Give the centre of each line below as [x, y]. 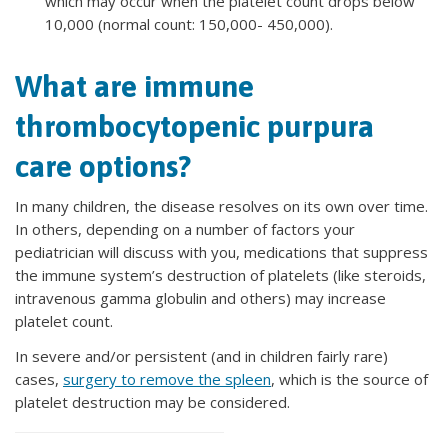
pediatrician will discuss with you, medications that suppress [221, 252]
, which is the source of [349, 379]
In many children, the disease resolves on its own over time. [221, 206]
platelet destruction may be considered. [152, 402]
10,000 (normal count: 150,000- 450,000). [189, 24]
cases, [39, 379]
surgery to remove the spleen [167, 379]
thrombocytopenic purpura [194, 126]
